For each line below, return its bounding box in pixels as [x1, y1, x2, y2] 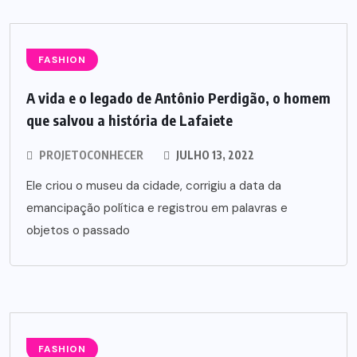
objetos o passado [26, 222, 130, 238]
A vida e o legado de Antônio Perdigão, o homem [26, 88, 331, 107]
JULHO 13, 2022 [174, 148, 254, 162]
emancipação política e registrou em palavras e [26, 200, 288, 216]
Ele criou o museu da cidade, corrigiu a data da [26, 178, 281, 194]
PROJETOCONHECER [39, 148, 143, 162]
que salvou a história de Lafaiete [26, 111, 233, 129]
